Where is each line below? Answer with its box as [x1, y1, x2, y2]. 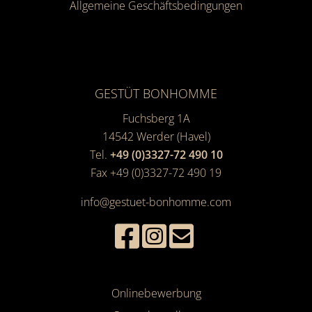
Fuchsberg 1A [122, 110, 190, 126]
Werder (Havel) [136, 128, 210, 144]
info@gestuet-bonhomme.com [81, 194, 231, 210]
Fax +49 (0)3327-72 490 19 [91, 164, 221, 180]
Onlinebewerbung [111, 285, 201, 301]
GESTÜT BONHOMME [95, 85, 217, 102]
